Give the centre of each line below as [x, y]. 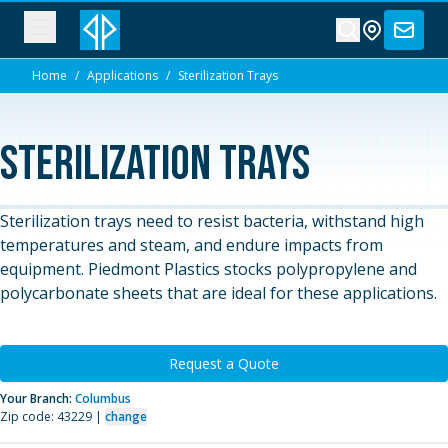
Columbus [103, 398]
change [126, 416]
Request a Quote [224, 363]
